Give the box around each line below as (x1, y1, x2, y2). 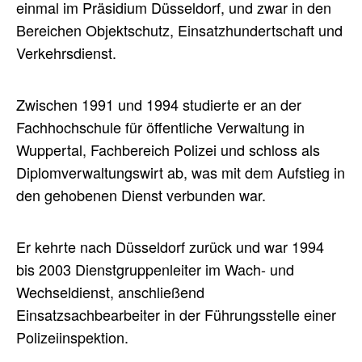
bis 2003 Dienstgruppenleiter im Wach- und (16, 259, 294, 280)
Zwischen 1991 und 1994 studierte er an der (16, 94, 301, 116)
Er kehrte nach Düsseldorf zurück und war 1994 (16, 236, 324, 258)
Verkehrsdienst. (16, 42, 116, 64)
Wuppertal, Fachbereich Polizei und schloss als (16, 139, 320, 161)
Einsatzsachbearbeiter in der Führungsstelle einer (16, 304, 336, 326)
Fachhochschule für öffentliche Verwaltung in (16, 116, 305, 138)
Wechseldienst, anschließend (16, 281, 204, 303)
